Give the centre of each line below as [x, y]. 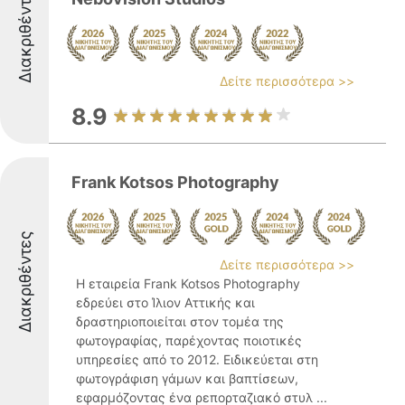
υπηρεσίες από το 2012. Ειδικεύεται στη [197, 359]
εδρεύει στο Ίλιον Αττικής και [165, 302]
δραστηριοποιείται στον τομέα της [180, 321]
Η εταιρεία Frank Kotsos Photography [188, 283]
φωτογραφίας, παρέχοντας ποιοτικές [189, 340]
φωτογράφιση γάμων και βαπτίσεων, [187, 378]
